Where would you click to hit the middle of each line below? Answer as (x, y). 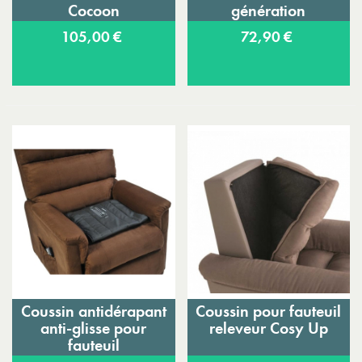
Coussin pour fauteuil (269, 311)
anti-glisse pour (94, 328)
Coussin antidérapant (93, 311)
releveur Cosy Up (268, 328)
